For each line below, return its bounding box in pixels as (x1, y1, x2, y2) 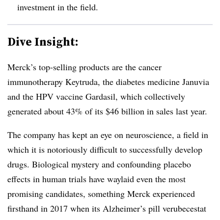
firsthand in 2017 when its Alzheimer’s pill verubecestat (7, 202, 206, 214)
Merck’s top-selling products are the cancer (7, 60, 162, 73)
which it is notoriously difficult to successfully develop (7, 143, 202, 155)
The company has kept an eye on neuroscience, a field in (7, 128, 208, 140)
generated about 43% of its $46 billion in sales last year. (7, 105, 207, 117)
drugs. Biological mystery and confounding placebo (7, 158, 191, 170)
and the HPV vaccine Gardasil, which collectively (7, 90, 185, 102)
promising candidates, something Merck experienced (7, 187, 195, 199)
